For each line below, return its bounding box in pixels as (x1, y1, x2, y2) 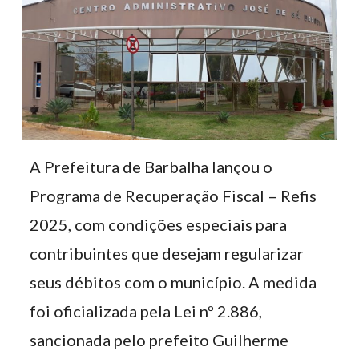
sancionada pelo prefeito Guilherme (30, 330, 289, 349)
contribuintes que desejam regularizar (30, 244, 305, 263)
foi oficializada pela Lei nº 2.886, (30, 301, 263, 321)
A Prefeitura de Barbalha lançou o (30, 157, 273, 176)
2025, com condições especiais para (30, 215, 288, 234)
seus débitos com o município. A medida (30, 272, 317, 292)
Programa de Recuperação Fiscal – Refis (30, 186, 317, 205)
